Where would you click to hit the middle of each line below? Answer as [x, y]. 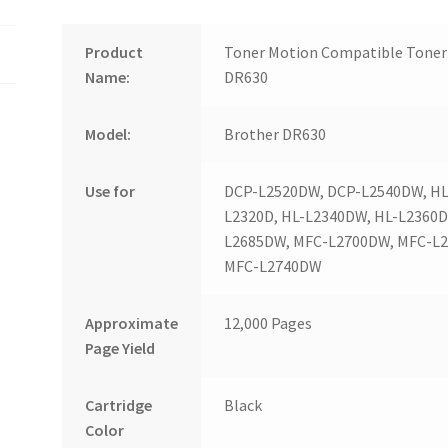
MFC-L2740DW [272, 265]
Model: [107, 133]
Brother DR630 [274, 133]
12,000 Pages [267, 322]
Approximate [131, 322]
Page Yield [119, 347]
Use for [109, 190]
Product [113, 51]
